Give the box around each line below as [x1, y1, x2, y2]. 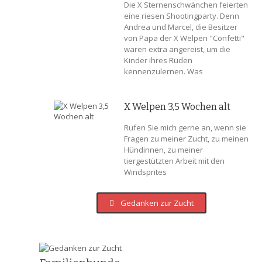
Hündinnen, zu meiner [124, 144, 204, 155]
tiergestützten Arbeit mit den [124, 156, 225, 166]
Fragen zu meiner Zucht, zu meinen [124, 133, 249, 144]
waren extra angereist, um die [124, 44, 231, 54]
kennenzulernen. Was [124, 66, 204, 77]
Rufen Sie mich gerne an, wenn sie [124, 122, 247, 133]
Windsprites [124, 167, 167, 177]
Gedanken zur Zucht [118, 198, 194, 208]
